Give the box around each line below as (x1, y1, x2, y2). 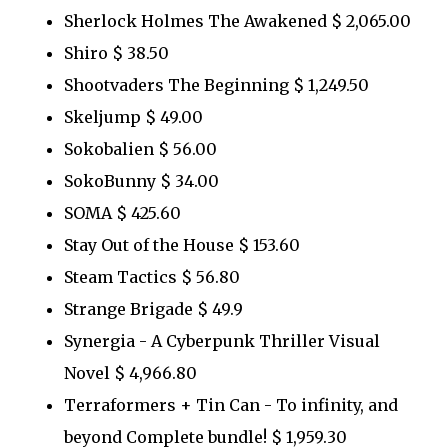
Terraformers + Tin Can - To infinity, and (64, 394, 398, 415)
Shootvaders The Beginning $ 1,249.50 (64, 74, 369, 95)
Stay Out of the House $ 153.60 (64, 234, 300, 255)
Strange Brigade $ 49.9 (64, 298, 243, 319)
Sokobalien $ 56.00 (64, 138, 217, 159)
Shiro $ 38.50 (64, 42, 169, 63)
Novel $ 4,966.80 (64, 362, 197, 383)
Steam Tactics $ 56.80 (64, 266, 240, 287)
